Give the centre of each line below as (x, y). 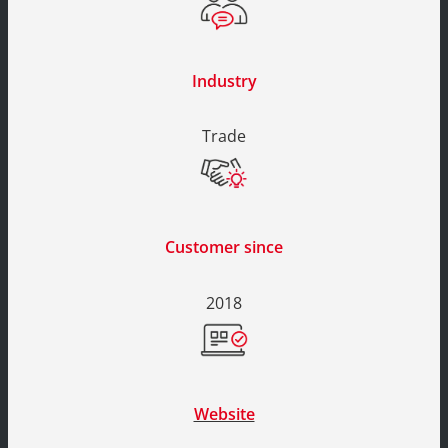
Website (224, 413)
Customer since (224, 247)
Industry (224, 80)
